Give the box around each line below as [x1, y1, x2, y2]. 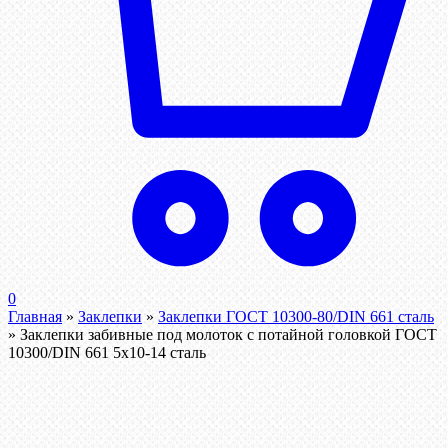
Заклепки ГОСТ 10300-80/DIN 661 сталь [158, 308, 434, 326]
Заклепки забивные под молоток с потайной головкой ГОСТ [20, 326, 437, 344]
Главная [8, 308, 62, 326]
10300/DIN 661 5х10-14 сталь [8, 344, 206, 362]
